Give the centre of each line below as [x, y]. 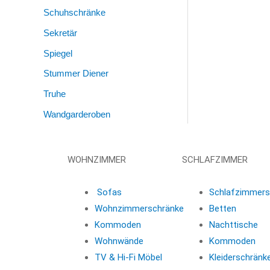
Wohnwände [119, 241]
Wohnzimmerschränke [139, 208]
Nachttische [233, 224]
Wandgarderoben [77, 114]
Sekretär [60, 33]
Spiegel [58, 53]
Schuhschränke [74, 12]
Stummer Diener [76, 74]
